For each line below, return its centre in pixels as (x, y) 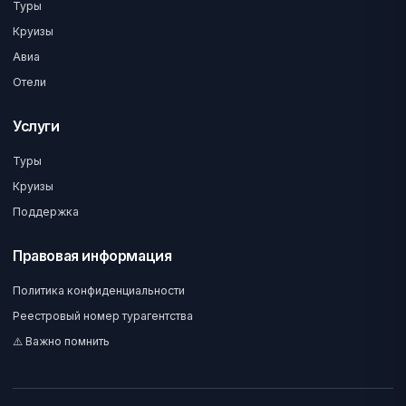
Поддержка (46, 212)
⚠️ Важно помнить (61, 341)
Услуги (36, 126)
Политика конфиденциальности (99, 290)
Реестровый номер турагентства (103, 316)
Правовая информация (92, 256)
